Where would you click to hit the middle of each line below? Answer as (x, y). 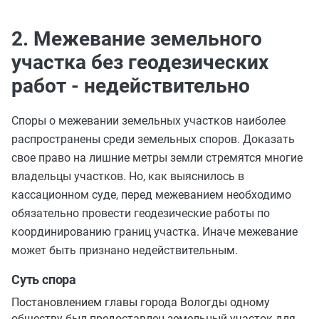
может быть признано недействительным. (125, 250)
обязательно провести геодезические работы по (141, 213)
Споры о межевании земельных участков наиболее (148, 121)
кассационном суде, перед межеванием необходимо (151, 195)
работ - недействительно (131, 86)
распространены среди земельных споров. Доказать (153, 139)
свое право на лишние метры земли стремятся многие (157, 158)
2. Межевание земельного (137, 39)
